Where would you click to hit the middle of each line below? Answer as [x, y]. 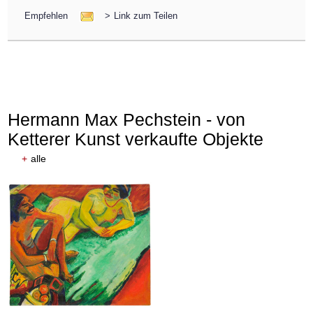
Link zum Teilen [145, 16]
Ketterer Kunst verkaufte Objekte [136, 139]
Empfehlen [47, 16]
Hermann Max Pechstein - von [127, 119]
